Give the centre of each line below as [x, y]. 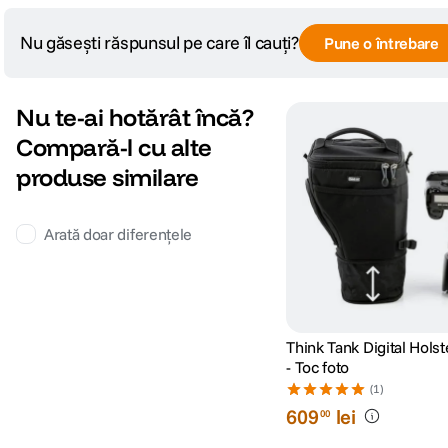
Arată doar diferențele [118, 234]
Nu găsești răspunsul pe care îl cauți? [159, 43]
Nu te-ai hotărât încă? [135, 117]
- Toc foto [318, 366]
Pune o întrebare [381, 43]
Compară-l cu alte [114, 147]
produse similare [107, 177]
